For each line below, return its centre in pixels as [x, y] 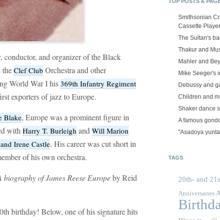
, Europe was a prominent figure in [75, 117]
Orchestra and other [75, 70]
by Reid [124, 178]
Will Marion [110, 131]
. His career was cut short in [93, 144]
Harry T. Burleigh [50, 131]
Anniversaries [196, 193]
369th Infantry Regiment [98, 84]
